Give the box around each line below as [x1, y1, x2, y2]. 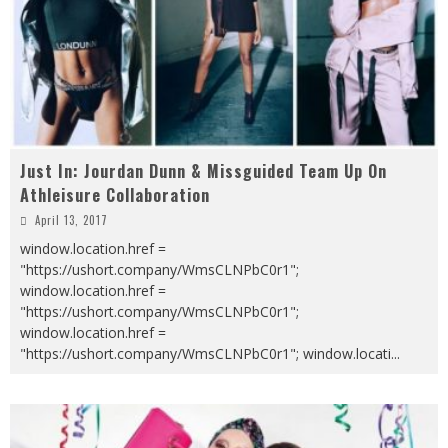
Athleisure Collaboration [20, 182, 210, 207]
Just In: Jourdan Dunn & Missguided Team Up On [20, 158, 387, 183]
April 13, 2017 [35, 211, 108, 228]
